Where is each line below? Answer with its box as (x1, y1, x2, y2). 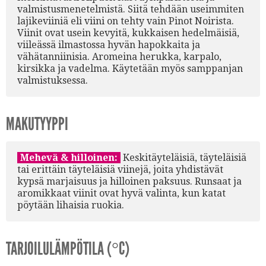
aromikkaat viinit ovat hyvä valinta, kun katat (17, 187, 226, 199)
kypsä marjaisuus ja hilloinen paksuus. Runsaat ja (17, 175, 242, 187)
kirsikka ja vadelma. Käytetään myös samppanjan (17, 62, 243, 74)
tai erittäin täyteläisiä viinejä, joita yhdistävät (17, 163, 223, 175)
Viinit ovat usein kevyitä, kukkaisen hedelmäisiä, (17, 27, 239, 39)
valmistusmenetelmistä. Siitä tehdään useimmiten (17, 3, 244, 15)
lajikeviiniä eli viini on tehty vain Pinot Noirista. (17, 15, 234, 27)
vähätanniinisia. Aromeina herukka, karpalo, (17, 50, 221, 62)
